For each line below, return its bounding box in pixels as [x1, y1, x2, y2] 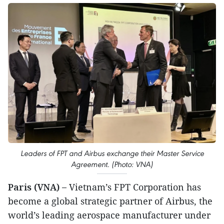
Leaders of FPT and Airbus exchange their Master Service [20, 148, 204, 158]
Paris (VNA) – [8, 180, 66, 193]
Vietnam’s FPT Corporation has [66, 180, 201, 193]
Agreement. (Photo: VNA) [71, 159, 153, 169]
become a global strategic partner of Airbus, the [8, 194, 212, 207]
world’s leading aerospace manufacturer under [8, 208, 210, 221]
